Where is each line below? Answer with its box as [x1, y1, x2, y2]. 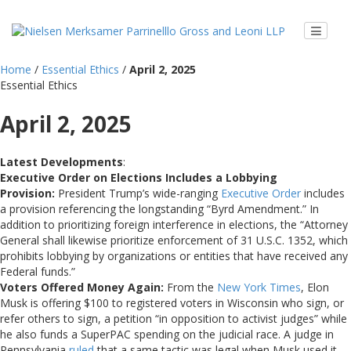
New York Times [217, 279, 301, 295]
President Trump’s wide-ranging [58, 185, 221, 201]
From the [167, 279, 217, 295]
